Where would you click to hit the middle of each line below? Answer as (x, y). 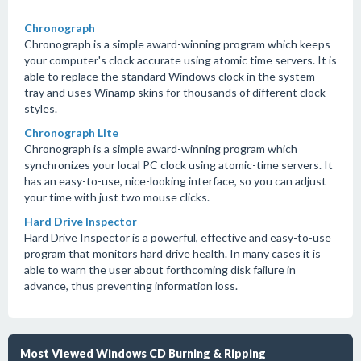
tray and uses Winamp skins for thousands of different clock (175, 92)
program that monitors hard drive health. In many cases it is (172, 253)
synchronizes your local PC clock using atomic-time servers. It (178, 165)
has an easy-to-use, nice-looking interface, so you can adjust (175, 181)
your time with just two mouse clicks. (117, 197)
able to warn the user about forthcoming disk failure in (160, 270)
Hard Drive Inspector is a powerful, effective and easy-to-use (178, 237)
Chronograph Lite (71, 133)
